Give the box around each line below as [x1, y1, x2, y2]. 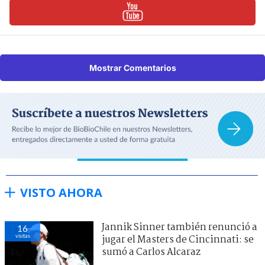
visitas [15, 232, 30, 240]
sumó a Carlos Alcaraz [102, 245, 201, 260]
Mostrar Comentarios [89, 62, 176, 73]
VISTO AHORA [20, 185, 102, 201]
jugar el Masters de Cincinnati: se [102, 232, 254, 248]
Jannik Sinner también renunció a [102, 220, 257, 235]
